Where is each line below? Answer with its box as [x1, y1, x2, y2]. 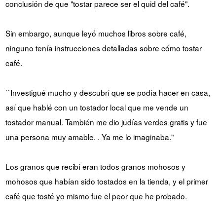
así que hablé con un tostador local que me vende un [5, 101, 188, 112]
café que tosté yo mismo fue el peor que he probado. [5, 190, 187, 201]
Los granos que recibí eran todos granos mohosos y [5, 160, 185, 172]
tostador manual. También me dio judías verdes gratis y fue [5, 116, 207, 127]
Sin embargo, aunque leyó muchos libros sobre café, [5, 27, 186, 38]
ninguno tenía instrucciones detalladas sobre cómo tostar [5, 42, 202, 53]
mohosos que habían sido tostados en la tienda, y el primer [5, 175, 208, 186]
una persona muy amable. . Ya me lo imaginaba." [5, 131, 174, 142]
